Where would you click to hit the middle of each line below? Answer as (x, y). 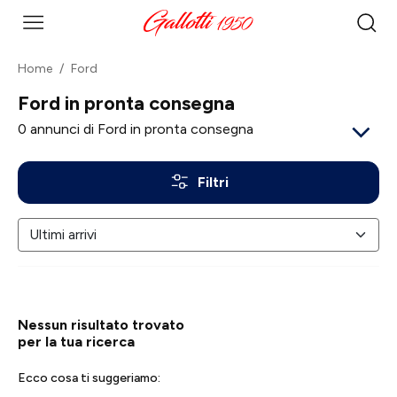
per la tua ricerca (76, 342)
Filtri (213, 182)
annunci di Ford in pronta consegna (140, 129)
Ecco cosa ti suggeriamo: (89, 378)
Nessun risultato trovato (101, 325)
